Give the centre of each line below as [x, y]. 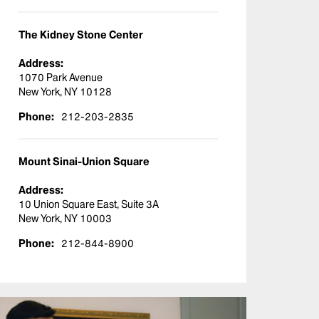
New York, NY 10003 [65, 219]
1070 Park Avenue [61, 78]
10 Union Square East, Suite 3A [89, 205]
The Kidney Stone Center [81, 35]
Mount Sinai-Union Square [84, 162]
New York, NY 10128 [65, 92]
